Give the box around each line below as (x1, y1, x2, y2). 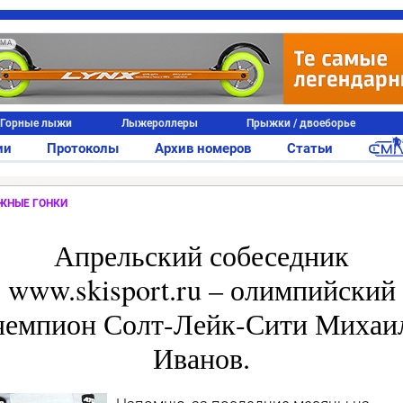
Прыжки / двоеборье (246, 117, 356, 130)
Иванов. (153, 337, 250, 377)
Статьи (286, 140, 333, 157)
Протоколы (47, 140, 120, 157)
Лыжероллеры (121, 117, 198, 130)
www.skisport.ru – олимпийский (7, 269, 396, 309)
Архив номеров (155, 140, 251, 157)
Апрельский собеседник (54, 235, 349, 274)
